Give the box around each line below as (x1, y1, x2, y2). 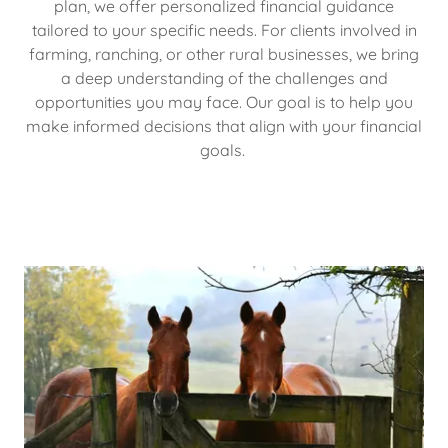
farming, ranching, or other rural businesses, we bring (29, 43, 419, 64)
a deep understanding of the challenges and (60, 67, 388, 88)
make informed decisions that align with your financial (26, 115, 422, 136)
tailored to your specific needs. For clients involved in (31, 19, 417, 40)
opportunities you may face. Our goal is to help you (35, 91, 413, 112)
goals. (199, 139, 249, 160)
